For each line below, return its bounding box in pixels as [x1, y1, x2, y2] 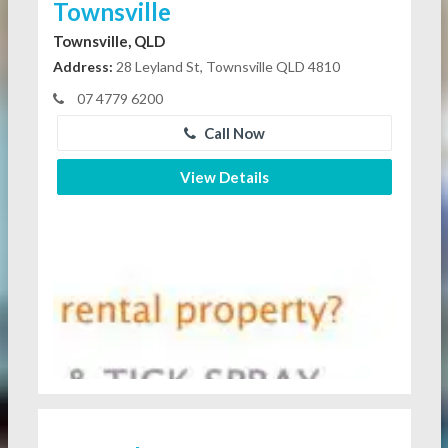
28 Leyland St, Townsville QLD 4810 [112, 58, 340, 76]
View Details [179, 168, 269, 187]
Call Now [200, 124, 265, 143]
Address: [52, 58, 113, 76]
